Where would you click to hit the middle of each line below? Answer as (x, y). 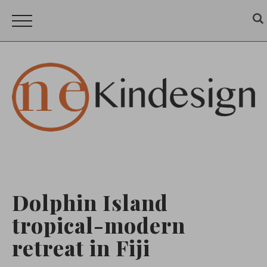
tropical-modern (99, 225)
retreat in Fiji (81, 247)
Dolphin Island (90, 202)
